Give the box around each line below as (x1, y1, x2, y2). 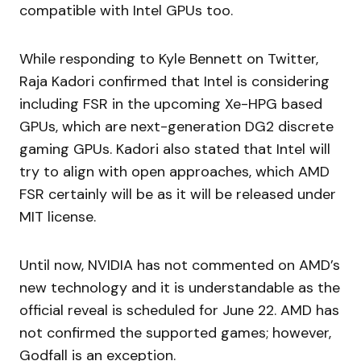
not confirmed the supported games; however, (19, 322, 331, 342)
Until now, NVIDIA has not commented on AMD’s (19, 255, 340, 275)
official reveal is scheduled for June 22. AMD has (19, 300, 339, 320)
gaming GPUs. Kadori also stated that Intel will (19, 139, 330, 159)
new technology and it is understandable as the (19, 277, 340, 297)
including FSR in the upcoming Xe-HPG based (19, 93, 322, 114)
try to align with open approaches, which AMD (19, 161, 330, 181)
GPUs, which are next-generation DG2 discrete (19, 116, 334, 136)
